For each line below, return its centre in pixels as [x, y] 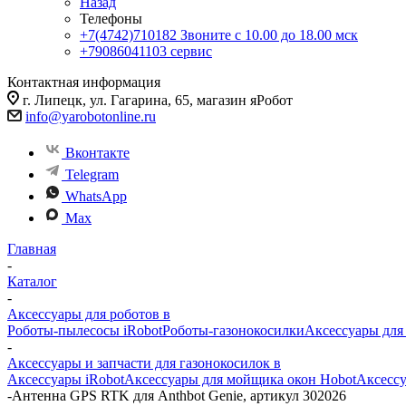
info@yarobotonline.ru [91, 116]
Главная [32, 249]
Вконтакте [97, 153]
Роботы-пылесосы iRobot [85, 330]
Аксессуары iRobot [66, 379]
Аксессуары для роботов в [89, 314]
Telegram [92, 174]
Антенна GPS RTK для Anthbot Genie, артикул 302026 [179, 396]
